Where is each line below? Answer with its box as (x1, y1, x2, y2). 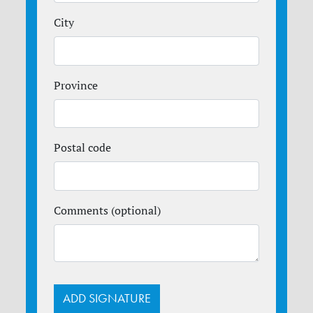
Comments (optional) (54, 203, 161, 217)
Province (54, 78, 99, 92)
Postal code (54, 140, 112, 155)
